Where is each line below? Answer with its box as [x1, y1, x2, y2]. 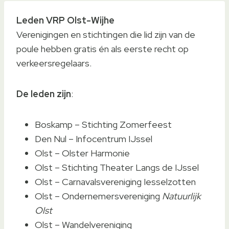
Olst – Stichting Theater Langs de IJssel [35, 162, 199, 173]
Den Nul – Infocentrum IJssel [35, 133, 152, 145]
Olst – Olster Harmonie [35, 147, 130, 159]
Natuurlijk [162, 190, 201, 202]
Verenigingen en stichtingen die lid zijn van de [16, 29, 195, 40]
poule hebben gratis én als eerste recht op [16, 43, 189, 55]
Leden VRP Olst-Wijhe [16, 14, 114, 26]
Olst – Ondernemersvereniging [35, 190, 162, 202]
